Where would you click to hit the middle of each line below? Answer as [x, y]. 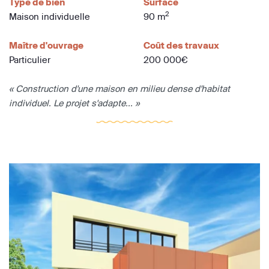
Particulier [30, 60]
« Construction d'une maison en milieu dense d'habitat [119, 89]
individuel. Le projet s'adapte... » [74, 103]
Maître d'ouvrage [46, 46]
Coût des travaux [181, 46]
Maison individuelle [50, 17]
